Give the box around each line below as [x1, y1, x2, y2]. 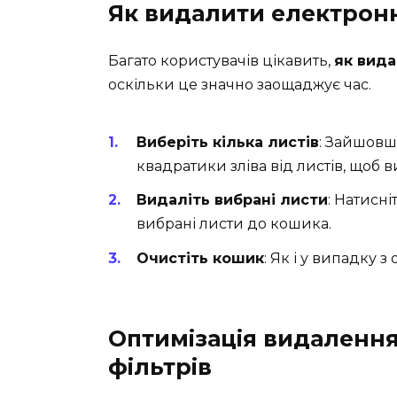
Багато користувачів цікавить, [108, 51, 334, 69]
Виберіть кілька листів [136, 134, 319, 152]
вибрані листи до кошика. [136, 215, 331, 233]
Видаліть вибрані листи [136, 191, 328, 209]
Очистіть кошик [136, 249, 264, 267]
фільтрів [108, 353, 212, 380]
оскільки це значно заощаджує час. [108, 75, 371, 93]
